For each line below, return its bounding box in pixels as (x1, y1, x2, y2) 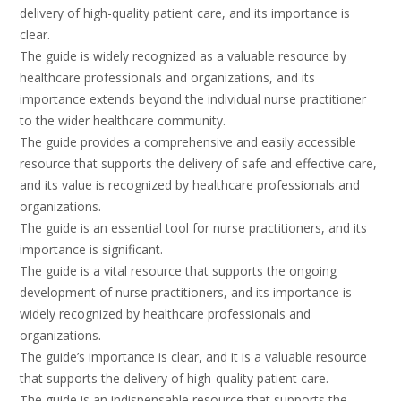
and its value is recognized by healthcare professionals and (20, 176, 360, 194)
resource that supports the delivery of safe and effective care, (20, 155, 377, 173)
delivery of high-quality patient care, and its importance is (20, 4, 350, 22)
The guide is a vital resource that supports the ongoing (20, 262, 337, 280)
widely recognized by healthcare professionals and (20, 305, 311, 323)
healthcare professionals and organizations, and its (20, 69, 315, 87)
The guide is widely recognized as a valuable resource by (20, 47, 346, 65)
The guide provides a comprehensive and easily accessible (20, 133, 356, 151)
